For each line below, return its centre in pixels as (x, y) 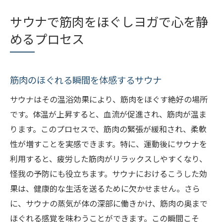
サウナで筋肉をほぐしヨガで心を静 (109, 22)
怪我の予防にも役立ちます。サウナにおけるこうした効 (109, 174)
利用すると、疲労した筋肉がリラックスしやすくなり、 (109, 159)
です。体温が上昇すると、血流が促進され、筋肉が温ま (108, 114)
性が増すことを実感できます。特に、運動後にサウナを (109, 144)
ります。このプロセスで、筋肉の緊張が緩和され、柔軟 (108, 129)
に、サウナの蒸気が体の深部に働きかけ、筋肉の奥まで (109, 203)
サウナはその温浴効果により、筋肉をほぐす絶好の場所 (109, 99)
